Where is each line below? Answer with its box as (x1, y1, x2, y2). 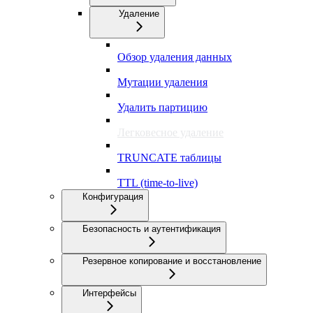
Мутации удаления (117, 75, 208, 88)
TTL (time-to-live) (117, 176, 198, 189)
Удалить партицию (117, 101, 208, 113)
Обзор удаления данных (117, 50, 232, 63)
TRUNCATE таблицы (117, 151, 221, 163)
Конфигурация (82, 191, 143, 202)
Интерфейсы (82, 287, 136, 298)
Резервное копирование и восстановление (82, 255, 261, 266)
